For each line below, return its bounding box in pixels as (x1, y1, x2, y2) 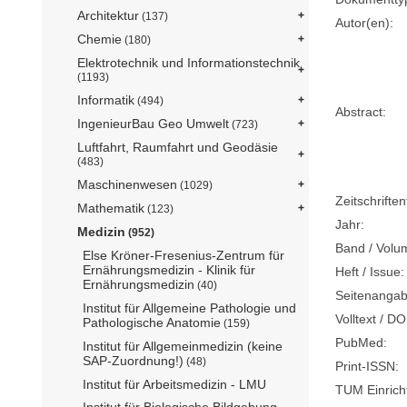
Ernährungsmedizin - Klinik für (83, 263, 255, 278)
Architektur (77, 8, 139, 24)
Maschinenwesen (77, 177, 177, 193)
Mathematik (77, 201, 144, 216)
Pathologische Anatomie (83, 315, 221, 331)
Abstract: (335, 104, 387, 119)
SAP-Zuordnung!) (83, 353, 184, 369)
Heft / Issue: (335, 263, 405, 279)
